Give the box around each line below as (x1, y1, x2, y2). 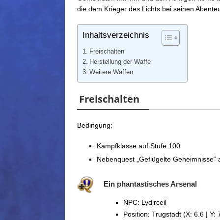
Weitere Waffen (89, 69, 133, 76)
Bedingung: (77, 121, 112, 130)
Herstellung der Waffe (89, 58, 151, 66)
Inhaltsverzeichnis (82, 30, 149, 40)
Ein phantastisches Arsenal (104, 180, 197, 189)
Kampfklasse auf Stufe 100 (97, 142, 180, 150)
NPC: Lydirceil (123, 198, 166, 207)
